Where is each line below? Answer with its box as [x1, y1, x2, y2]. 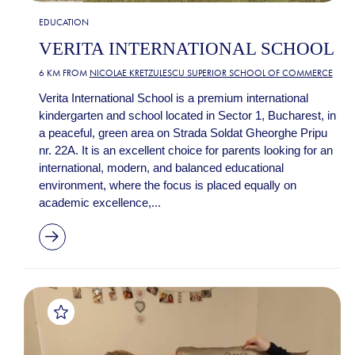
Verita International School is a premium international [38, 90, 308, 105]
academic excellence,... [38, 195, 161, 209]
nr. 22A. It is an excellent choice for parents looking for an [38, 143, 333, 157]
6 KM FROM [38, 67, 90, 78]
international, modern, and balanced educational [38, 160, 284, 174]
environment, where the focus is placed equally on [38, 177, 296, 192]
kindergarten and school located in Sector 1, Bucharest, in [38, 108, 336, 122]
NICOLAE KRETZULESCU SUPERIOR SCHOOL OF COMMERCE [89, 67, 333, 78]
